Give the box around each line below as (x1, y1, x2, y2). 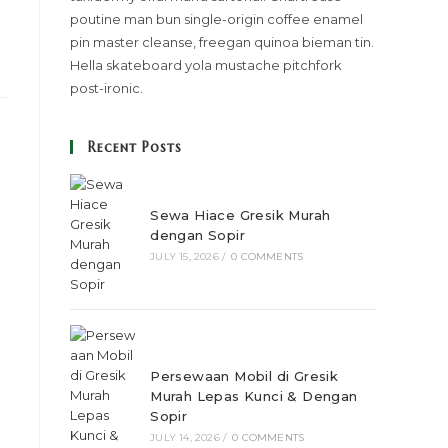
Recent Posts (88, 138, 182, 156)
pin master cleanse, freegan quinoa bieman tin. (70, 34, 374, 50)
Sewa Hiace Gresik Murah (150, 207, 331, 223)
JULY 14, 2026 (150, 431, 220, 444)
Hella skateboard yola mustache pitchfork (70, 57, 342, 73)
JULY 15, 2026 (150, 250, 219, 263)
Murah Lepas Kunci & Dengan (150, 388, 358, 404)
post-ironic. (70, 80, 143, 96)
